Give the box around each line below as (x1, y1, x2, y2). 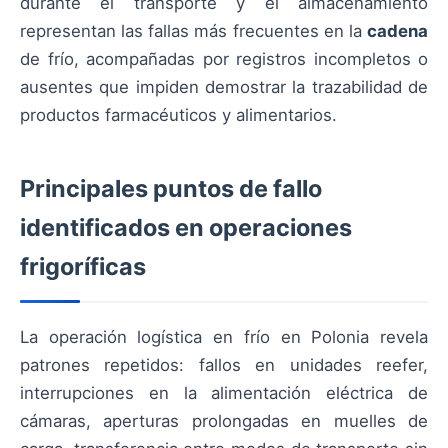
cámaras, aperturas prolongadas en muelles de (20, 411, 428, 431)
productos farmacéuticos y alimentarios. (20, 105, 337, 125)
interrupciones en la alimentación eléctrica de (20, 383, 428, 403)
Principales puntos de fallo (20, 174, 322, 203)
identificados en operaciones (20, 213, 352, 242)
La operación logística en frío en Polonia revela (20, 327, 428, 347)
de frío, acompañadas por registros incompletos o (20, 49, 428, 69)
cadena (367, 21, 428, 41)
